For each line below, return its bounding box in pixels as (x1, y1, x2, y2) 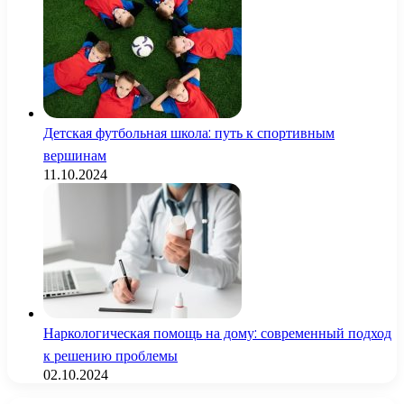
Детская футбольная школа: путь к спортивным (43, 122, 335, 143)
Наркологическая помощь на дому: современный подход (43, 322, 391, 344)
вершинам (43, 144, 106, 166)
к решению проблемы (43, 344, 178, 366)
